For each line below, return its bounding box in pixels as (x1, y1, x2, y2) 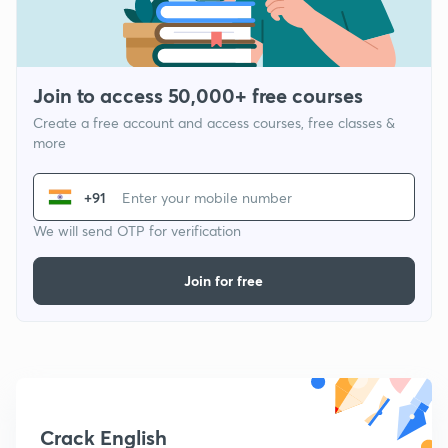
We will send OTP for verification (33, 221, 241, 241)
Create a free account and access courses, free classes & (33, 113, 395, 133)
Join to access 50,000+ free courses (33, 82, 363, 110)
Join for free (184, 271, 264, 291)
